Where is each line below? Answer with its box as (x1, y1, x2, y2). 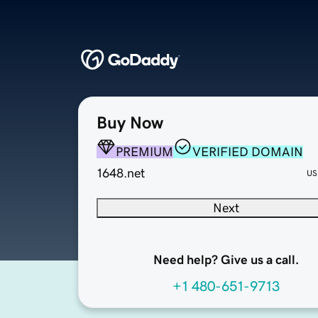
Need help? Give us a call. (153, 253, 299, 267)
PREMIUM (116, 146, 173, 159)
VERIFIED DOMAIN (192, 146, 303, 159)
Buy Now (97, 114, 163, 132)
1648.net (97, 167, 145, 180)
